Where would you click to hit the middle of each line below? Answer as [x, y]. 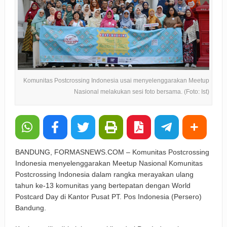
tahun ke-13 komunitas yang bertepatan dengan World [103, 185]
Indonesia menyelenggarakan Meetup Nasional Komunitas [109, 163]
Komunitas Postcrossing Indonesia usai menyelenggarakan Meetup [117, 80]
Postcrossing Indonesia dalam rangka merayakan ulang [104, 174]
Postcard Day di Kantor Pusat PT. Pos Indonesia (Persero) [108, 196]
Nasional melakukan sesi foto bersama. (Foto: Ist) [142, 91]
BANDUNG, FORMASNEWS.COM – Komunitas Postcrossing [112, 152]
